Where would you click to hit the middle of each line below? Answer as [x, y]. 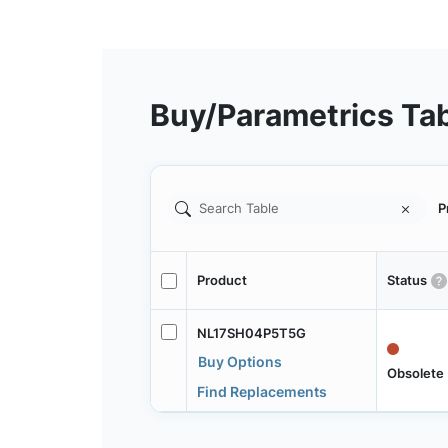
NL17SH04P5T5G [251, 332]
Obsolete [415, 372]
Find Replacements [261, 391]
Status [406, 280]
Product [221, 280]
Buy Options [239, 361]
